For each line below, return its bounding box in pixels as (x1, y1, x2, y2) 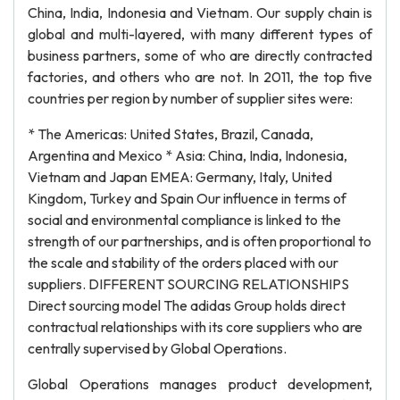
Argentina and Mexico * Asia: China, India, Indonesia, (28, 146, 347, 164)
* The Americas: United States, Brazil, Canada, (28, 125, 313, 143)
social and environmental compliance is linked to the (28, 211, 341, 229)
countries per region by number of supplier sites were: (28, 89, 353, 107)
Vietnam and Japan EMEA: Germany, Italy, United (28, 168, 332, 186)
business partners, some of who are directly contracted (28, 46, 372, 64)
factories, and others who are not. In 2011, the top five (28, 68, 372, 86)
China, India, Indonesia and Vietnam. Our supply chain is (28, 4, 372, 21)
